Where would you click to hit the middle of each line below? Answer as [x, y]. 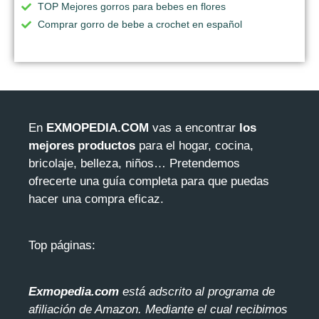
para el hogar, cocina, [194, 145]
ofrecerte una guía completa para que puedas [149, 181]
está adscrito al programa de [197, 291]
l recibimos [258, 309]
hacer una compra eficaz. [96, 199]
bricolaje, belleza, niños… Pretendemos [134, 163]
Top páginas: [62, 245]
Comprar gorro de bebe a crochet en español [140, 25]
